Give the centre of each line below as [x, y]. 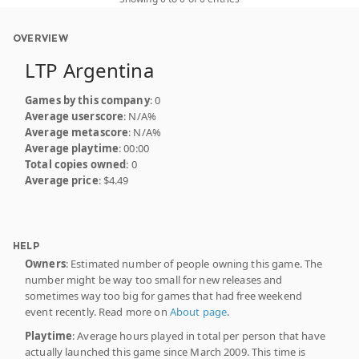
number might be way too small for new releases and [154, 279]
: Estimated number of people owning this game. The [194, 263]
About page [198, 311]
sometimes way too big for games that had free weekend [163, 295]
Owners [45, 263]
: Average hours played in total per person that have [199, 335]
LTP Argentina [89, 70]
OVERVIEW [40, 38]
